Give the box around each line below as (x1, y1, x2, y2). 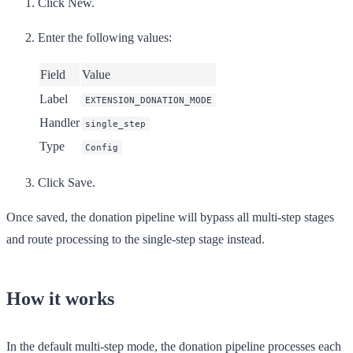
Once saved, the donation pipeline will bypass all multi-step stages (6, 210, 334, 224)
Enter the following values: (38, 30, 172, 44)
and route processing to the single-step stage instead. (6, 232, 265, 246)
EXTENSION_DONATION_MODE (85, 94, 212, 106)
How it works (6, 288, 114, 309)
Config (85, 141, 118, 153)
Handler (39, 115, 80, 129)
